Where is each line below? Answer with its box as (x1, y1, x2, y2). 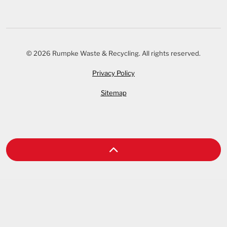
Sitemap (100, 89, 127, 97)
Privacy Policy (92, 69, 135, 78)
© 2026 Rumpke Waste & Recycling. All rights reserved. (26, 49, 201, 58)
